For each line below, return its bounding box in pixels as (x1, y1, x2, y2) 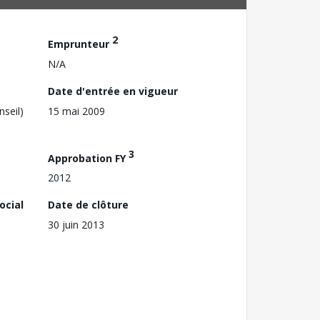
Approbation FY (48, 151, 129, 165)
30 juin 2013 (48, 218, 104, 232)
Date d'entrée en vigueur (48, 84, 178, 98)
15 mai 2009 (48, 104, 105, 118)
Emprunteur (48, 36, 112, 51)
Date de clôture (48, 198, 129, 212)
